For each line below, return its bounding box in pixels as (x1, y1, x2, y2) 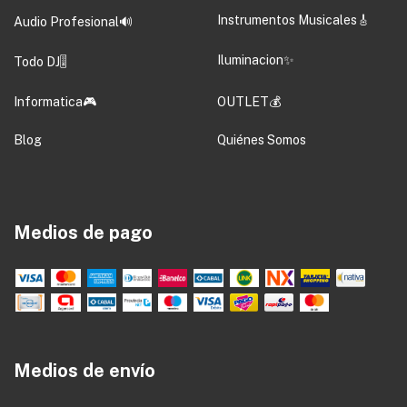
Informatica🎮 (14, 94, 96, 109)
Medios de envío (14, 360, 155, 382)
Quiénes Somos (217, 132, 306, 147)
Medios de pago (14, 221, 153, 243)
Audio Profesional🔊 (14, 14, 133, 29)
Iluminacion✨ (217, 52, 294, 67)
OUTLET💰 (217, 94, 281, 109)
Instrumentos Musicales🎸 (217, 12, 370, 27)
